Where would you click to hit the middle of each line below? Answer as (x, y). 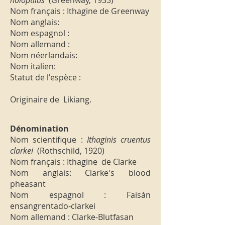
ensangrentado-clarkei (53, 206)
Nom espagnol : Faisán (80, 195)
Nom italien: (33, 66)
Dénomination (39, 129)
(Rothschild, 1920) (71, 151)
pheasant (28, 184)
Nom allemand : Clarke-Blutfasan (72, 217)
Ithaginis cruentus (119, 140)
